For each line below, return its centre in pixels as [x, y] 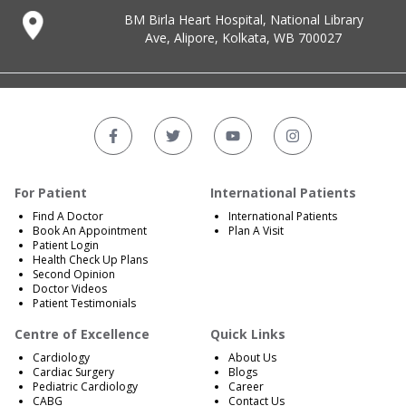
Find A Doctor [68, 216]
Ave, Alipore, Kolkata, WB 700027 [244, 37]
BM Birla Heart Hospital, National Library [243, 19]
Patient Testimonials [84, 303]
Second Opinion [74, 274]
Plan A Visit [256, 230]
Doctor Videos [70, 288]
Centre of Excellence [82, 333]
